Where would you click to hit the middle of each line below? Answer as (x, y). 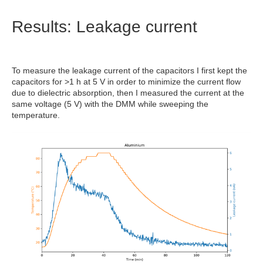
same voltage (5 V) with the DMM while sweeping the (110, 104)
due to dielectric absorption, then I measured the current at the (128, 92)
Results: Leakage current (104, 26)
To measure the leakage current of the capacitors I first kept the (129, 70)
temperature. (36, 115)
